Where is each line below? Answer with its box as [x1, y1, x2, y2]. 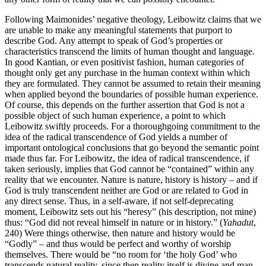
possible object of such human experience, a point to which [5, 110, 226, 121]
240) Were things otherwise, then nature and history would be [5, 228, 235, 239]
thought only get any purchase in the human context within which [5, 68, 250, 78]
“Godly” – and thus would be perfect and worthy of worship [5, 239, 231, 249]
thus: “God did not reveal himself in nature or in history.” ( [5, 217, 223, 228]
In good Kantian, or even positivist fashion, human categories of [5, 57, 244, 68]
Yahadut [223, 217, 254, 228]
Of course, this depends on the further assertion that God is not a [5, 100, 245, 110]
